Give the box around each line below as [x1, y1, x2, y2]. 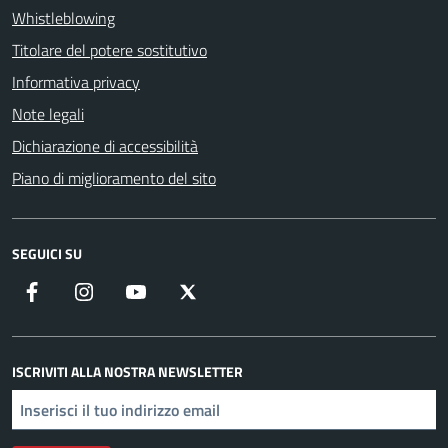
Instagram [95, 279, 163, 303]
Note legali [12, 102, 84, 126]
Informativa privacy [12, 70, 140, 94]
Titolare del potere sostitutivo [12, 38, 207, 62]
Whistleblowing [12, 6, 115, 30]
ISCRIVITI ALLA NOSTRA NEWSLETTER [12, 361, 243, 382]
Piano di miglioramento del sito [12, 166, 216, 190]
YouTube [147, 279, 199, 303]
